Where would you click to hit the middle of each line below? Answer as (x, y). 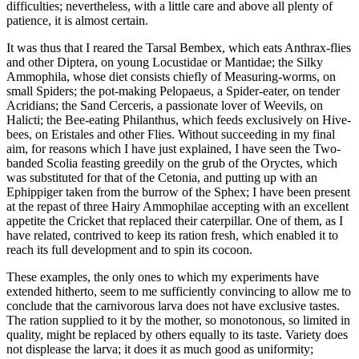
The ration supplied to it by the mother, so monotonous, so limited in (178, 320)
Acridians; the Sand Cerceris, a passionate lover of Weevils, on (165, 105)
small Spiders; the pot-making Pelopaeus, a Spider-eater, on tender (173, 91)
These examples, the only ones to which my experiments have (163, 276)
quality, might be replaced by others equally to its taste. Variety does (177, 334)
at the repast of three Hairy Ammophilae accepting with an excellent (177, 206)
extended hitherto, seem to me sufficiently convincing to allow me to (179, 291)
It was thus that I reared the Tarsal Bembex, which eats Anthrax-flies (179, 47)
